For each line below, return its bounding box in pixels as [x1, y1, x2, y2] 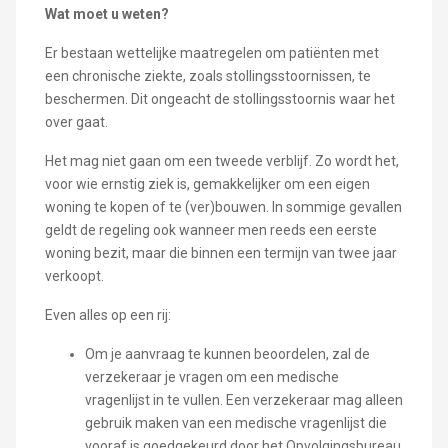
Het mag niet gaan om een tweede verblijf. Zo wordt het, [44, 153, 399, 170]
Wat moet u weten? [44, 6, 169, 23]
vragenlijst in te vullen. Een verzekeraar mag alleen [84, 392, 403, 409]
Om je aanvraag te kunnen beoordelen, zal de [84, 346, 370, 363]
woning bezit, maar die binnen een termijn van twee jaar [44, 245, 397, 262]
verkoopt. [44, 268, 104, 285]
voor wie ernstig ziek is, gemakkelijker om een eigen [44, 176, 370, 193]
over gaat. [44, 114, 108, 131]
